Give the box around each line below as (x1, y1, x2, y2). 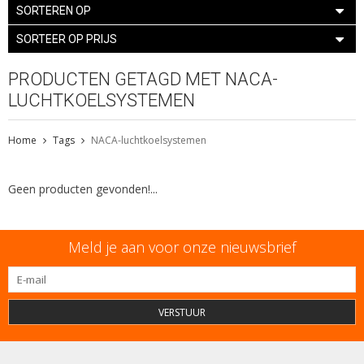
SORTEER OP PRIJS (16, 32, 117, 45)
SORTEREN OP (16, 3, 91, 17)
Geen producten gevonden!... (8, 180, 158, 197)
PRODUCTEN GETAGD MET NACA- (8, 68, 278, 89)
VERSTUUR (158, 305, 206, 319)
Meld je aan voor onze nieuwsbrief (68, 236, 296, 257)
